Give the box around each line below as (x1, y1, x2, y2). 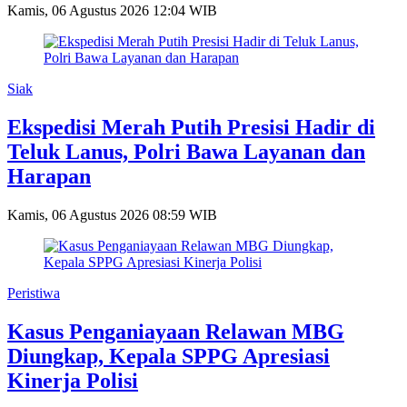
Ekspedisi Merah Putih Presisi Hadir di (7, 114, 375, 139)
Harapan (7, 164, 91, 188)
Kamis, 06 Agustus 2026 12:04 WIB (7, 2, 217, 18)
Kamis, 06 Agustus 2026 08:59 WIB (7, 206, 217, 223)
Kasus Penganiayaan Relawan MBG (7, 319, 344, 343)
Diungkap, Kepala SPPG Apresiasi (7, 343, 330, 368)
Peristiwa (7, 284, 60, 301)
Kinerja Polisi (7, 368, 138, 392)
